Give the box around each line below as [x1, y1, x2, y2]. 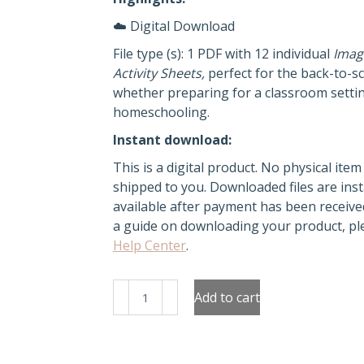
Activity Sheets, [113, 64, 208, 82]
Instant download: [113, 131, 232, 149]
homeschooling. [113, 103, 210, 121]
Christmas [112, 318, 174, 336]
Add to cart [194, 288, 260, 306]
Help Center [113, 236, 186, 254]
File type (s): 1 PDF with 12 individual [113, 45, 333, 63]
